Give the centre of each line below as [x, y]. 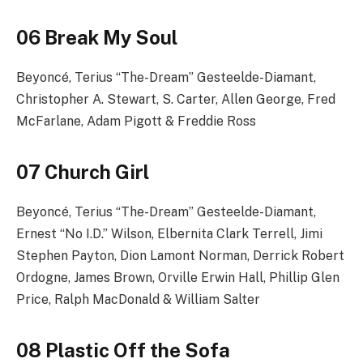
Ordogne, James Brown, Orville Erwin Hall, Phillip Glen [178, 278]
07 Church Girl [83, 172]
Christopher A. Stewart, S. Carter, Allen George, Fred [176, 100]
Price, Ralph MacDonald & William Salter [138, 300]
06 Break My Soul [97, 38]
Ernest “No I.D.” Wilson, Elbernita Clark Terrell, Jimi [169, 234]
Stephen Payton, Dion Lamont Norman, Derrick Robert [180, 256]
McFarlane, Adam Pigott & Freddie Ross [136, 122]
